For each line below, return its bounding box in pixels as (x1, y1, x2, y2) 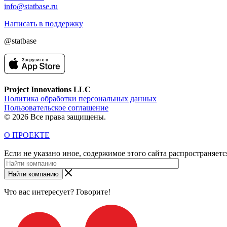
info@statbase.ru (4, 2, 58, 11)
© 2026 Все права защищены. (4, 112, 106, 121)
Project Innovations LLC (4, 85, 91, 94)
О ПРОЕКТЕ (4, 130, 50, 139)
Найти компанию (8, 170, 59, 178)
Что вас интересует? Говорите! (4, 187, 110, 196)
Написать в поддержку (4, 19, 83, 28)
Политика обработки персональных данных (4, 94, 157, 103)
